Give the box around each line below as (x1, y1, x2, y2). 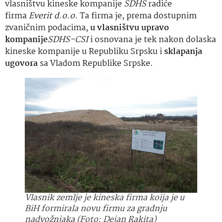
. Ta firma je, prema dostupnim (75, 9, 197, 23)
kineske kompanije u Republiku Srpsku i (5, 45, 164, 58)
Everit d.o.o (29, 9, 75, 23)
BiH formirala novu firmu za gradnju (25, 202, 167, 216)
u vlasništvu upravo (90, 21, 169, 35)
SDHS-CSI (48, 33, 88, 47)
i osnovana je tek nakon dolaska (88, 33, 216, 47)
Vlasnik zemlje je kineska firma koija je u (25, 191, 184, 205)
